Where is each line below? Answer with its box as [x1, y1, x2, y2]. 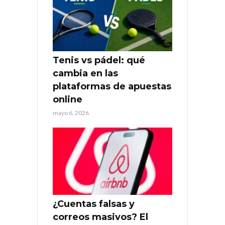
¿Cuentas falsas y [53, 198, 135, 209]
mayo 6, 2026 [53, 109, 89, 117]
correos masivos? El [53, 211, 148, 222]
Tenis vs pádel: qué [53, 55, 145, 66]
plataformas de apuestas [53, 81, 171, 92]
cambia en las [53, 68, 118, 79]
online [53, 94, 82, 105]
